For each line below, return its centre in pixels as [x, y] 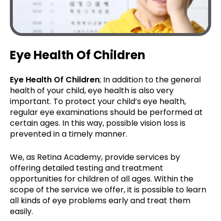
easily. [21, 211]
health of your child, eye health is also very [92, 90]
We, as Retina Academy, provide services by [95, 157]
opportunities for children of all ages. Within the [102, 179]
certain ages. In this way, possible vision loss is [98, 123]
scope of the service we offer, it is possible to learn [108, 189]
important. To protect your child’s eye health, [98, 101]
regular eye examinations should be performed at [106, 112]
